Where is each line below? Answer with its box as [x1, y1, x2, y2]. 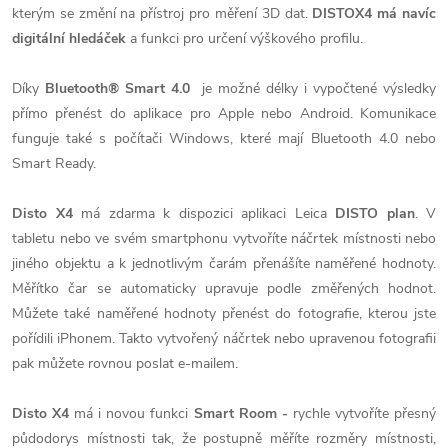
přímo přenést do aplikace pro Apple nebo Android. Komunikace [12, 104, 436, 123]
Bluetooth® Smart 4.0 [45, 79, 202, 98]
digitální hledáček [12, 29, 130, 48]
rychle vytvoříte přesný [292, 404, 437, 423]
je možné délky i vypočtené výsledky [202, 79, 436, 98]
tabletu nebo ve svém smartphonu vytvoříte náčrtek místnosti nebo [12, 229, 436, 248]
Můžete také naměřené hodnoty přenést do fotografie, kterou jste [12, 304, 436, 323]
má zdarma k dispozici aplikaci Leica [72, 204, 327, 223]
